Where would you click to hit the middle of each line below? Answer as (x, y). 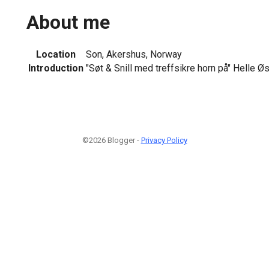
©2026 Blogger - (111, 140)
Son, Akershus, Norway (134, 54)
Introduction (56, 68)
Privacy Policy (164, 140)
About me (68, 23)
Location (56, 54)
